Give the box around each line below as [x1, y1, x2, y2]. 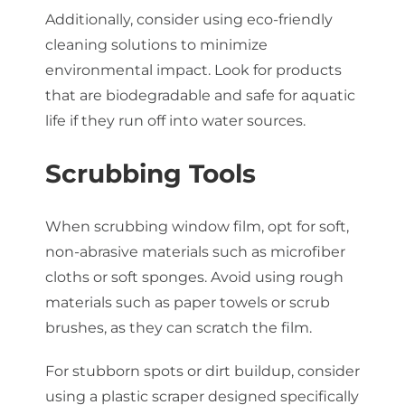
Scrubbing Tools [44, 158, 256, 190]
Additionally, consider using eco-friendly [44, 11, 333, 29]
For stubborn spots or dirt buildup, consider [44, 362, 360, 380]
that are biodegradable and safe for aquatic [44, 87, 355, 105]
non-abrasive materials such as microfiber [44, 242, 345, 260]
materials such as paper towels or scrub [44, 293, 330, 311]
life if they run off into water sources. [44, 112, 306, 130]
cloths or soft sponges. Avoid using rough [44, 268, 344, 286]
